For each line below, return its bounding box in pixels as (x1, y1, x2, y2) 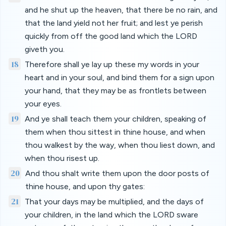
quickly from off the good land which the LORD (25, 31, 197, 41)
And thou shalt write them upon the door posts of (25, 168, 209, 178)
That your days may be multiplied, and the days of (25, 197, 204, 206)
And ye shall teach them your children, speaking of (25, 114, 206, 124)
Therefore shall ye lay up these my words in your (25, 60, 199, 69)
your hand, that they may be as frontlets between (25, 86, 206, 95)
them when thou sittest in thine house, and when (25, 127, 205, 137)
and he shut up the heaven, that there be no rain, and (25, 5, 217, 15)
